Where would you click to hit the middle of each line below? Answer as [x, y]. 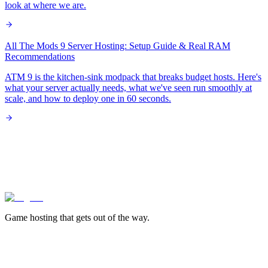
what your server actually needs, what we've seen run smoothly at [128, 88]
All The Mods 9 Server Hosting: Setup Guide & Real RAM [118, 46]
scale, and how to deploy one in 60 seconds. [88, 99]
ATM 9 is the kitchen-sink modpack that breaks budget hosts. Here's [133, 77]
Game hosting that [39, 218]
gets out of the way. [113, 218]
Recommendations [40, 57]
